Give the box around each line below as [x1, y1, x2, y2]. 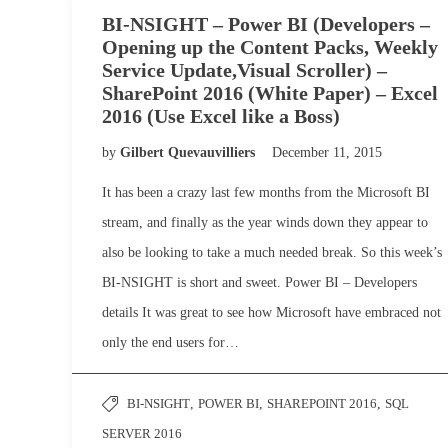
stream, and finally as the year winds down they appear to [102, 215, 428, 230]
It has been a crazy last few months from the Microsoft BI [102, 185, 430, 200]
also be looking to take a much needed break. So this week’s [102, 245, 442, 260]
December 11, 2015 [272, 145, 382, 160]
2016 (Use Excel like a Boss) [102, 105, 340, 127]
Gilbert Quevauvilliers [120, 145, 259, 160]
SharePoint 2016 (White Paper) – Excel [102, 82, 438, 104]
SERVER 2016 [102, 426, 182, 441]
